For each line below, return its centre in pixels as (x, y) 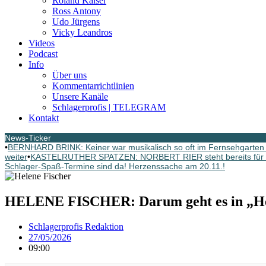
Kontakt (44, 118)
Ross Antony (77, 11)
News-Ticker (28, 138)
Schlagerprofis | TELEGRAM (109, 107)
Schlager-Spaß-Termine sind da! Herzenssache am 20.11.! (115, 166)
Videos (42, 43)
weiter (16, 157)
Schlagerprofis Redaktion (76, 226)
